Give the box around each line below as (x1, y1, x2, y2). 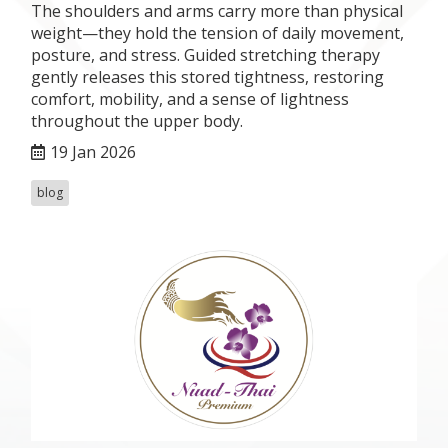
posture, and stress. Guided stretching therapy (31, 43, 380, 66)
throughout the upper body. (31, 109, 243, 132)
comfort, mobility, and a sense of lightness (31, 87, 349, 110)
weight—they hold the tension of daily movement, (31, 21, 404, 44)
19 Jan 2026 (50, 140, 136, 163)
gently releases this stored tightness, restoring (31, 65, 384, 88)
